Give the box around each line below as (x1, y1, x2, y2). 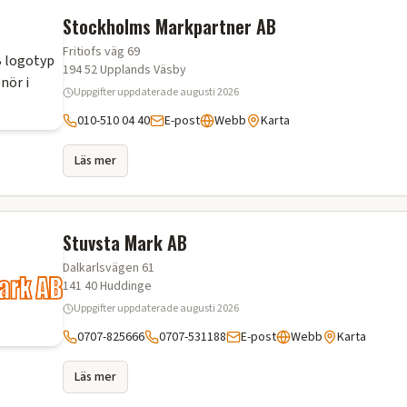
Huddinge (100, 277, 152, 295)
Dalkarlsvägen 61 (63, 259, 154, 277)
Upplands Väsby (100, 61, 186, 79)
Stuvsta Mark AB (63, 229, 187, 256)
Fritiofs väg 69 (63, 43, 140, 61)
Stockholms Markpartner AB (63, 13, 276, 40)
